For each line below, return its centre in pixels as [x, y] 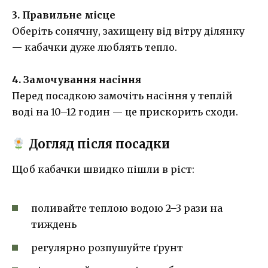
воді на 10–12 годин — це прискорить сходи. [125, 112]
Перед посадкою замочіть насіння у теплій [122, 95]
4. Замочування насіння [77, 79]
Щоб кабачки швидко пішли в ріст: [103, 169]
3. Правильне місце [64, 15]
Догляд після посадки [98, 144]
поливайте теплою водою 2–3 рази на [127, 208]
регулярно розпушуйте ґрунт [107, 247]
